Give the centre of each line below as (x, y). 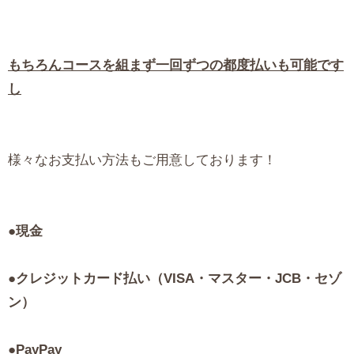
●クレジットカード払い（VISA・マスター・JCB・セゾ (175, 279)
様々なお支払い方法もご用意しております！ (142, 160)
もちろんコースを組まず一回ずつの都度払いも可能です (176, 66)
